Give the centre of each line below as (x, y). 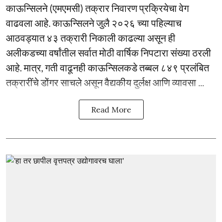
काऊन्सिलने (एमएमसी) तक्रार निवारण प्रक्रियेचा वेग (97, 8)
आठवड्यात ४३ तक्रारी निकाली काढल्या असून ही (91, 38)
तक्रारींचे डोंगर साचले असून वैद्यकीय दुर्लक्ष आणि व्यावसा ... (105, 82)
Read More (111, 110)
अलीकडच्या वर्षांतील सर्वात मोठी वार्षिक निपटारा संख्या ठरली (109, 53)
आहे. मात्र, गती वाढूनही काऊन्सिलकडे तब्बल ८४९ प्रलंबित (108, 67)
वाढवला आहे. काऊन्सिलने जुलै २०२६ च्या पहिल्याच (94, 23)
